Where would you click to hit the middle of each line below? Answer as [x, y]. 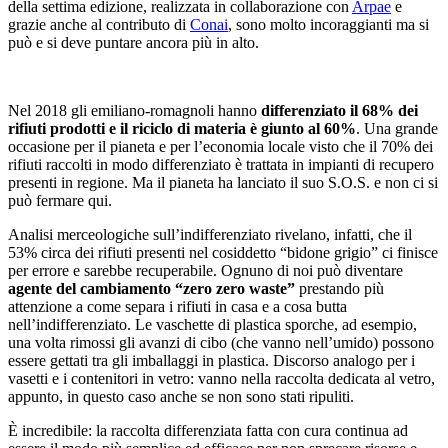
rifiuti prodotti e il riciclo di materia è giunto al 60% [182, 128]
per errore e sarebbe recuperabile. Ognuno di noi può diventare [205, 270]
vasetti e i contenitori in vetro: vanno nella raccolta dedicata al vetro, [221, 378]
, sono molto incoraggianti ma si [328, 24]
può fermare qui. [60, 200]
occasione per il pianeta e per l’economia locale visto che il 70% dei [220, 146]
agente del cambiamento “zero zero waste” [151, 288]
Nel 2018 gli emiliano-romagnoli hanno [134, 110]
